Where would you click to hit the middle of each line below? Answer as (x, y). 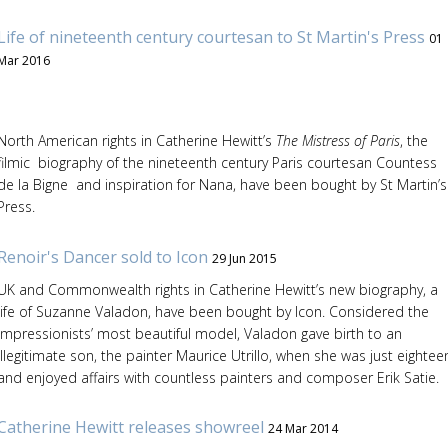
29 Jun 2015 (244, 258)
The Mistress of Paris (337, 140)
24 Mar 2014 (302, 428)
